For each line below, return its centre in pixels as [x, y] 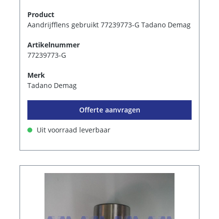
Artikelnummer [54, 44]
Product [41, 14]
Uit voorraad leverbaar [73, 130]
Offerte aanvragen [109, 109]
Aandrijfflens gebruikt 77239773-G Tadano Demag [109, 24]
